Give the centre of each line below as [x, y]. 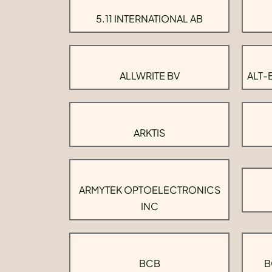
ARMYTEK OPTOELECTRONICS [149, 190]
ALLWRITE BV [149, 76]
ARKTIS [149, 133]
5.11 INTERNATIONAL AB [149, 19]
